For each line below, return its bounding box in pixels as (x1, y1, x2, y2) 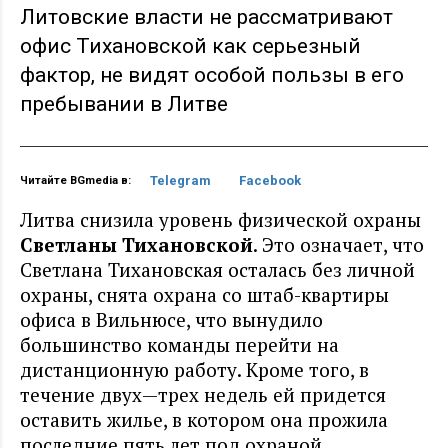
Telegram (150, 173, 211, 189)
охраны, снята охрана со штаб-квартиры (20, 282, 389, 308)
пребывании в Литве (20, 91, 228, 116)
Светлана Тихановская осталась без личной (20, 257, 415, 283)
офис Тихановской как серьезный (20, 33, 361, 58)
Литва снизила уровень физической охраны (20, 207, 421, 233)
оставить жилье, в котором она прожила (20, 407, 388, 433)
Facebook (239, 173, 301, 189)
